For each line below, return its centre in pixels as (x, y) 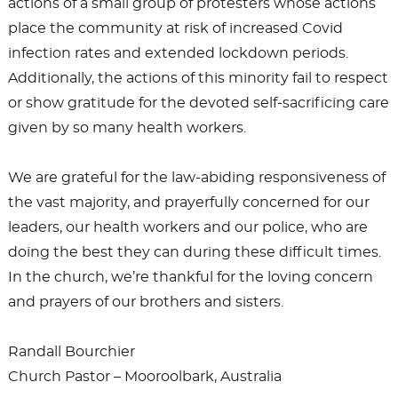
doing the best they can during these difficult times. (194, 252)
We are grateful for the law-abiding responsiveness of (196, 177)
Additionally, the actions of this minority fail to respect (198, 78)
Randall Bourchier (71, 351)
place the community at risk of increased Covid (175, 28)
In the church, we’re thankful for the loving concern (190, 277)
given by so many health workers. (127, 127)
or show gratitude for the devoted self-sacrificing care (198, 103)
